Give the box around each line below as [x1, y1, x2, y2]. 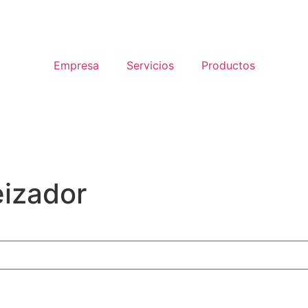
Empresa [53, 58, 99, 72]
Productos [201, 58, 255, 72]
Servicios [126, 58, 174, 72]
